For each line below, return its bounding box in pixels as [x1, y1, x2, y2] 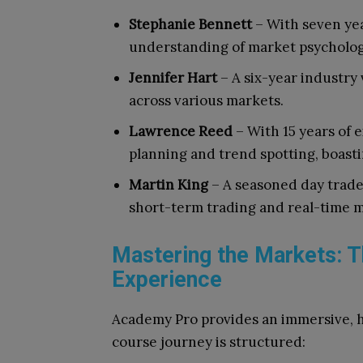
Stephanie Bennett [129, 15, 255, 34]
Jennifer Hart [129, 69, 220, 88]
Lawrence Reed [129, 122, 233, 141]
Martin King [129, 176, 208, 194]
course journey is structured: [112, 333, 305, 352]
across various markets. [129, 92, 284, 110]
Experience [112, 267, 222, 293]
